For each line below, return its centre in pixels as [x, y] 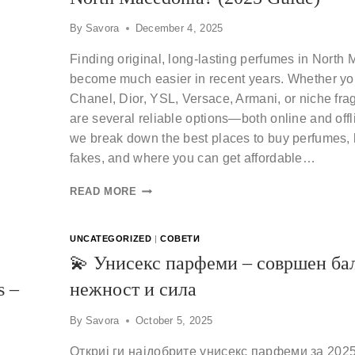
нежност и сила [133, 289]
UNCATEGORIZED [111, 239]
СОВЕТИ [180, 239]
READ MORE [103, 192]
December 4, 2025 [179, 29]
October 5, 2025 [174, 320]
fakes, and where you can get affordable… [193, 158]
